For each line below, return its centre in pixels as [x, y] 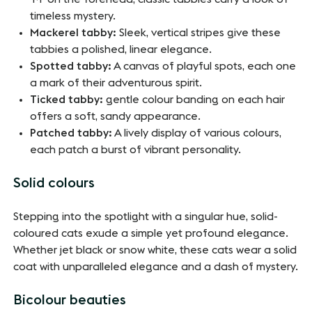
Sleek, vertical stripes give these [199, 33]
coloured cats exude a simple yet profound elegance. [151, 234]
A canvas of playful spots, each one [204, 67]
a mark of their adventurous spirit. [116, 83]
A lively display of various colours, [197, 133]
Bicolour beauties [70, 301]
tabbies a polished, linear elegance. [121, 50]
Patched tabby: [71, 133]
